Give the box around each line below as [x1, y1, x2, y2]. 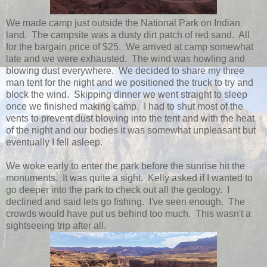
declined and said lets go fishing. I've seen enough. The [6, 197, 245, 207]
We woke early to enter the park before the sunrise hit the [6, 161, 245, 172]
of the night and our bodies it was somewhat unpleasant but [6, 125, 256, 136]
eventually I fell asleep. [6, 137, 103, 148]
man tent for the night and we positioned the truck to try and [6, 77, 253, 88]
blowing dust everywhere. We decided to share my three [6, 66, 244, 76]
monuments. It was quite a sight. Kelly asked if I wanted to [6, 173, 253, 184]
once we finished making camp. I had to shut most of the [6, 101, 243, 112]
